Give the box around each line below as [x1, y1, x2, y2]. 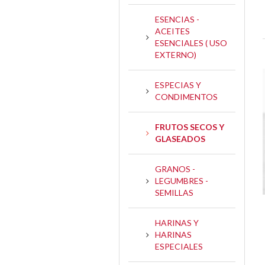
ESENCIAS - [155, 14, 199, 24]
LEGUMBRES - [155, 175, 208, 186]
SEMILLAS [155, 187, 193, 198]
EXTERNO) [155, 49, 196, 60]
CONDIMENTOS [155, 91, 218, 102]
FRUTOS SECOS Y [155, 121, 224, 132]
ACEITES [155, 25, 190, 36]
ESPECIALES [155, 241, 203, 251]
